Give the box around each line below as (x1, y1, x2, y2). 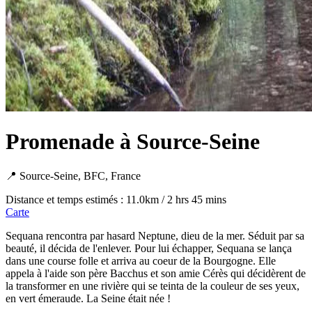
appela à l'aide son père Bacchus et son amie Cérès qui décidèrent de (6, 267, 306, 279)
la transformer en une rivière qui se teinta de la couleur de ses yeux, (6, 279, 299, 292)
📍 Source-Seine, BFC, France (6, 169, 141, 182)
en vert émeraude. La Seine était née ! (6, 292, 171, 304)
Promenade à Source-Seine (6, 129, 260, 155)
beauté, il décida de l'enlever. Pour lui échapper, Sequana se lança (6, 242, 292, 254)
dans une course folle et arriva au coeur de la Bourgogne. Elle (6, 254, 276, 267)
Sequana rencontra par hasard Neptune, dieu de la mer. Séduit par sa (6, 229, 304, 242)
